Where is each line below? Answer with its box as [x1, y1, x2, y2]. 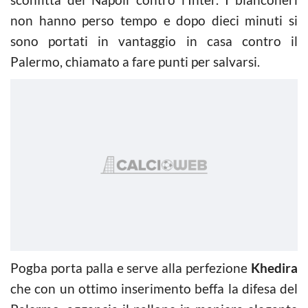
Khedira [251, 259, 298, 276]
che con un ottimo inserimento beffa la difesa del [10, 280, 298, 296]
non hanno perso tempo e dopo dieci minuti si [10, 12, 298, 28]
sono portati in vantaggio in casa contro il [10, 32, 298, 49]
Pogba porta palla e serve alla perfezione [10, 259, 251, 276]
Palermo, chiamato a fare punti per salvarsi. [10, 53, 260, 69]
